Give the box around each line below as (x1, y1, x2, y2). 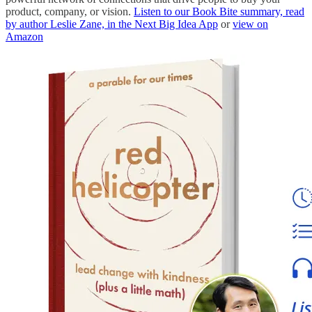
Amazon (6, 31, 43, 43)
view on (233, 18, 268, 31)
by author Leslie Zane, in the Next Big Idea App (6, 18, 218, 31)
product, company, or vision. (6, 6, 134, 18)
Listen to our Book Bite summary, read (134, 6, 304, 18)
